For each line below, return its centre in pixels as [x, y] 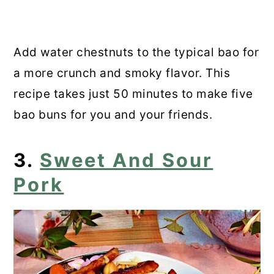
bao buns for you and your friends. [113, 115]
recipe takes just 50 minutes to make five [133, 94]
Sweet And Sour [127, 160]
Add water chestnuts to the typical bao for [136, 53]
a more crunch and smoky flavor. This [122, 73]
